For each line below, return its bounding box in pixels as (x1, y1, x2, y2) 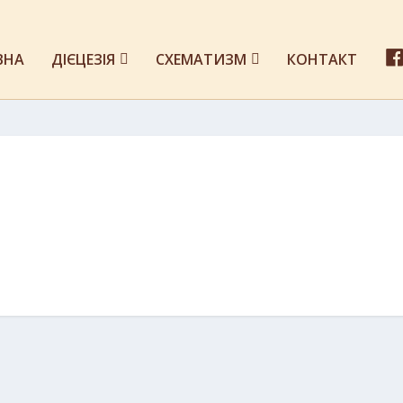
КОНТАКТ (286, 49, 357, 69)
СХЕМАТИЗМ (155, 49, 246, 69)
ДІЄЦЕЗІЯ (50, 49, 115, 69)
